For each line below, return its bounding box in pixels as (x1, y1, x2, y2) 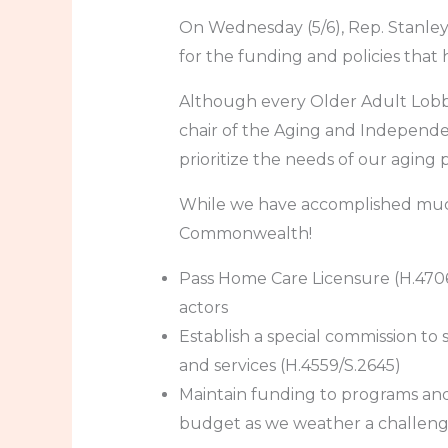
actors (178, 297, 228, 317)
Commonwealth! (178, 223, 312, 243)
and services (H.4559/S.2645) (178, 355, 401, 375)
